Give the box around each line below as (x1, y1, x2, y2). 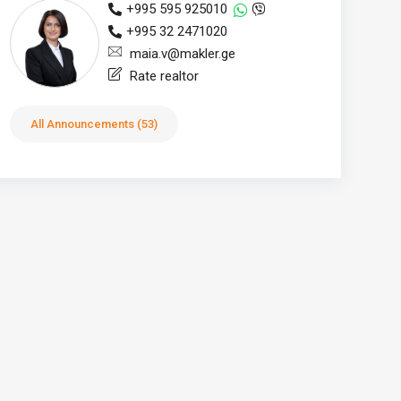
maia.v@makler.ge (125, 46, 235, 62)
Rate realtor (125, 68, 199, 84)
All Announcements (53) (30, 117, 158, 131)
